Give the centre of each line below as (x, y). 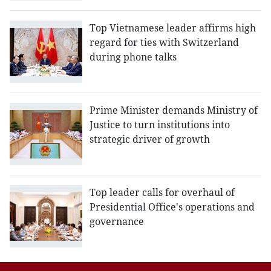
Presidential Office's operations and (172, 207)
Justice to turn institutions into (160, 125)
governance (117, 222)
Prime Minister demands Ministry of (174, 110)
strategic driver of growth (150, 139)
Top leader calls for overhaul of (162, 193)
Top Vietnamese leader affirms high (173, 28)
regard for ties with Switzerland (164, 43)
